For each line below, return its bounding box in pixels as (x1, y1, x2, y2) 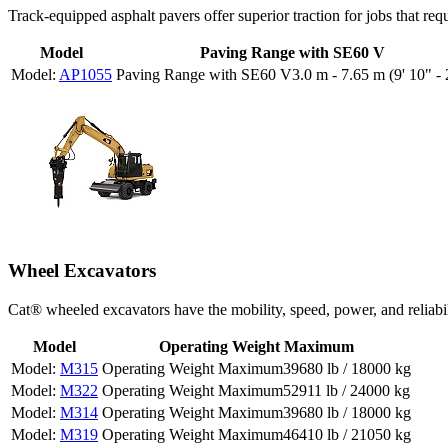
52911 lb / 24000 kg (283, 381, 410, 399)
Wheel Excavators (8, 260, 156, 282)
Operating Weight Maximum (159, 337, 354, 355)
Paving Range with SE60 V (200, 44, 385, 62)
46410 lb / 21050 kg (283, 425, 411, 443)
